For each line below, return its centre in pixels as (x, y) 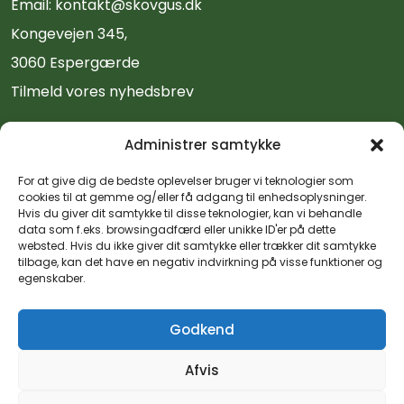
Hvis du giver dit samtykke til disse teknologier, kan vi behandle (190, 213)
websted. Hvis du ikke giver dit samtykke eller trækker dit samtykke (197, 246)
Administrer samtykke (202, 145)
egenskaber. (52, 278)
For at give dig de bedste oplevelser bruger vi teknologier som (186, 181)
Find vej (54, 160)
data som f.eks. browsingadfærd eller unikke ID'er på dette (177, 230)
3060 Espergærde (75, 62)
